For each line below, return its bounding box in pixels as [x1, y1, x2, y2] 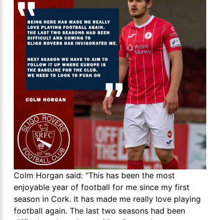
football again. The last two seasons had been [14, 206, 185, 216]
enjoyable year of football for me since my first [14, 182, 190, 192]
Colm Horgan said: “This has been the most [14, 170, 175, 180]
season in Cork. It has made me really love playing [14, 194, 201, 204]
